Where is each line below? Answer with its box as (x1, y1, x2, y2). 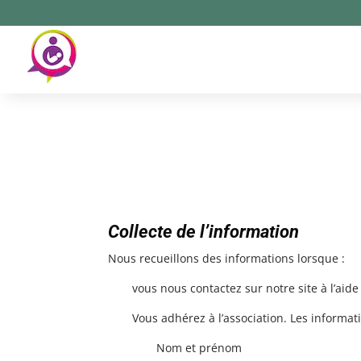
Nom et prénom (156, 339, 243, 355)
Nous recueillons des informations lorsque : (108, 250, 346, 266)
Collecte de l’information (108, 221, 300, 242)
